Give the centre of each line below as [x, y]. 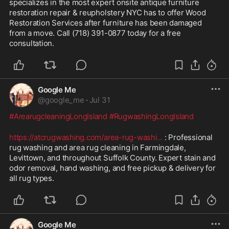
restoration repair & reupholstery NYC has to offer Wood [108, 12]
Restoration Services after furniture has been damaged [106, 22]
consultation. [32, 43]
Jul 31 [100, 100]
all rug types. [32, 178]
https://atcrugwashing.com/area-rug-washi [83, 137]
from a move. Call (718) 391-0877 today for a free [95, 33]
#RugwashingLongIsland [151, 116]
